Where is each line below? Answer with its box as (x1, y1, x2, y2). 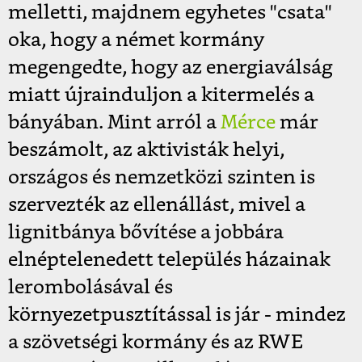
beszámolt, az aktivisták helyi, (8, 141, 284, 161)
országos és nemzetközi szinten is (8, 168, 315, 188)
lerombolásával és (8, 278, 173, 298)
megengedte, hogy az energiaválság (8, 58, 333, 78)
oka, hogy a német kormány (8, 31, 264, 51)
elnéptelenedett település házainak (8, 250, 330, 271)
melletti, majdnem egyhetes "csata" (8, 3, 332, 23)
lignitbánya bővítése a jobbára (8, 223, 284, 243)
